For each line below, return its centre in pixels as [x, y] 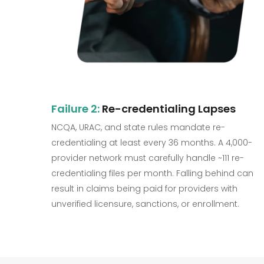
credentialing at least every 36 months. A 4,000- [152, 143]
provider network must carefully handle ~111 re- [148, 158]
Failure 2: [75, 109]
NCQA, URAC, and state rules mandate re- [138, 128]
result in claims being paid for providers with [144, 189]
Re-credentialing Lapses [168, 109]
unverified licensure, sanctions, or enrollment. [145, 204]
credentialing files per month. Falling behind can [152, 174]
